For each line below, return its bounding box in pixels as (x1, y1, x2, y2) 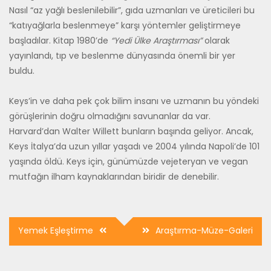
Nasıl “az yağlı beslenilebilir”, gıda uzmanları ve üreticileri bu (9, 4, 255, 17)
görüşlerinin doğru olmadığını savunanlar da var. (9, 109, 211, 122)
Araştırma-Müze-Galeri (155, 224, 253, 237)
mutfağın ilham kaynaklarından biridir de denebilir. (9, 170, 219, 183)
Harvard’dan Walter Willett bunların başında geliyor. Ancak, (9, 125, 253, 137)
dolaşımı (8, 235, 63, 252)
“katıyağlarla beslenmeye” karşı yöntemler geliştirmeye (9, 19, 241, 32)
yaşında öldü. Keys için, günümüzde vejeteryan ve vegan (9, 155, 248, 168)
